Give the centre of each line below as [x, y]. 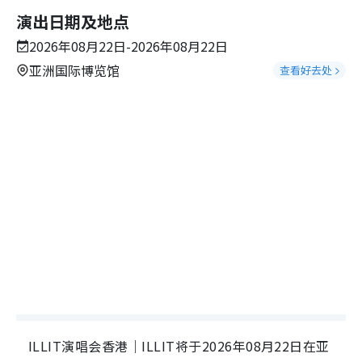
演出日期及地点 [73, 21]
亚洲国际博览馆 [74, 70]
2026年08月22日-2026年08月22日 [128, 46]
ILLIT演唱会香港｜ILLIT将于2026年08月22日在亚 [179, 346]
